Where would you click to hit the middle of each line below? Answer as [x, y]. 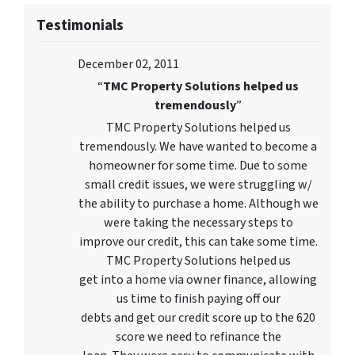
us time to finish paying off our [198, 299]
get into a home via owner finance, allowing [198, 280]
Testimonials [80, 26]
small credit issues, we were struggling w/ [198, 185]
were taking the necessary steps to [198, 223]
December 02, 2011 [128, 65]
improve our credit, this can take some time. [198, 242]
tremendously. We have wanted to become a [198, 147]
